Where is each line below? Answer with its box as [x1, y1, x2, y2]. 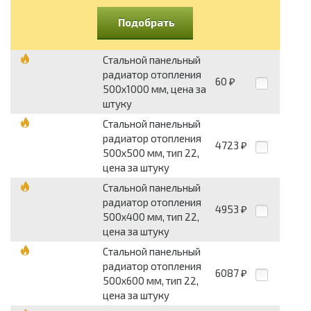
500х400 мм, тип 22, [103, 210, 199, 224]
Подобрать [118, 16, 175, 29]
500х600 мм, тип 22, [103, 274, 199, 287]
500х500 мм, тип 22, [103, 146, 199, 160]
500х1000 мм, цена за [103, 83, 206, 96]
